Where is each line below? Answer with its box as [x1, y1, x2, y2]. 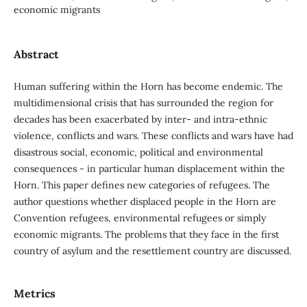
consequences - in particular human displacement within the [13, 162, 285, 175]
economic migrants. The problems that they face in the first [13, 228, 279, 241]
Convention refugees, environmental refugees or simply [13, 212, 266, 225]
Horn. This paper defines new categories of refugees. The [13, 179, 270, 192]
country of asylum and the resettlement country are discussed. [13, 245, 291, 258]
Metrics [13, 286, 56, 301]
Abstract [13, 47, 59, 61]
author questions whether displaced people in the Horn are [13, 195, 276, 208]
